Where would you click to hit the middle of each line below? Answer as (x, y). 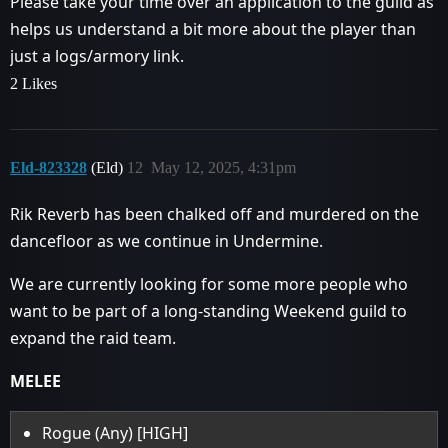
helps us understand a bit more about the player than (213, 29)
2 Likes (33, 83)
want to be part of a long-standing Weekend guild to (208, 311)
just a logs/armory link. (97, 56)
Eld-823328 (48, 167)
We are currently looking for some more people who (209, 284)
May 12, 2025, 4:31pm (223, 167)
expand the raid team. (93, 338)
